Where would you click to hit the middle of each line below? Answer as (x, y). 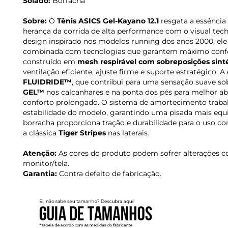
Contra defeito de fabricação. (109, 174)
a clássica (41, 133)
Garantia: (40, 174)
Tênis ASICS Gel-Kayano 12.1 (108, 21)
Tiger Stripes (82, 133)
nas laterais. (127, 133)
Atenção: (40, 153)
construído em (50, 62)
